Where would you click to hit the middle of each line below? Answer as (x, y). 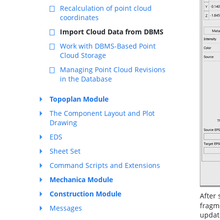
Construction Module (85, 194)
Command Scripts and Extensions (105, 165)
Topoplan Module (79, 99)
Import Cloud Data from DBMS (112, 32)
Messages (66, 208)
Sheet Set (65, 151)
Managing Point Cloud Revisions (113, 69)
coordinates (79, 17)
